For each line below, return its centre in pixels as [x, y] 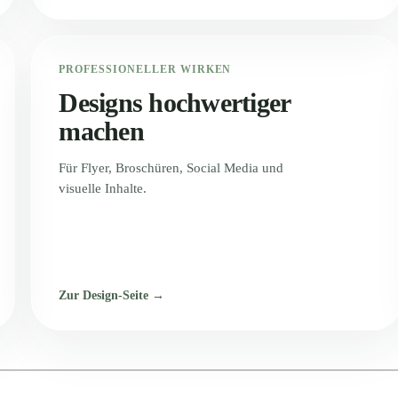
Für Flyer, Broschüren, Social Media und [171, 167]
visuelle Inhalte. [103, 188]
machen [101, 131]
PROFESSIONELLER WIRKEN [145, 69]
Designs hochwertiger [175, 102]
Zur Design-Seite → [112, 295]
